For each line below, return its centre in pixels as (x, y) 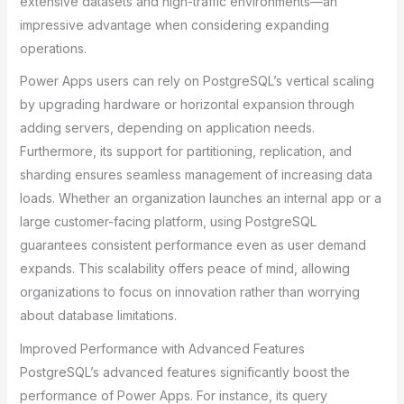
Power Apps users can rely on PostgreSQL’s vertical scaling (197, 81)
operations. (53, 48)
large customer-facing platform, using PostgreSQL (168, 222)
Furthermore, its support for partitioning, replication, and (185, 151)
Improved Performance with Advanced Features (162, 348)
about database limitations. (98, 316)
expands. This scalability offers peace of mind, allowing (184, 269)
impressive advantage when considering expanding (174, 24)
